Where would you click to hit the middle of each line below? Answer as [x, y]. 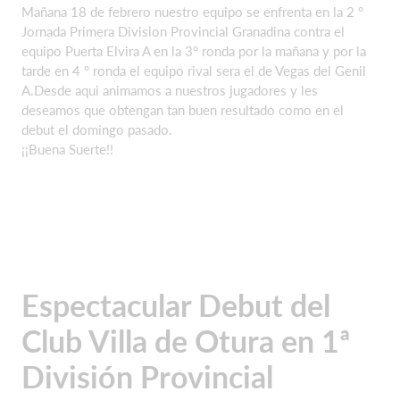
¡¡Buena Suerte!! [69, 149]
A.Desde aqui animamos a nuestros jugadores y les [170, 90]
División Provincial [147, 376]
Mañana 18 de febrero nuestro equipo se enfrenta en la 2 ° [192, 11]
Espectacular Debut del [176, 305]
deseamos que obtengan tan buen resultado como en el [183, 109]
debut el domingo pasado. [100, 129]
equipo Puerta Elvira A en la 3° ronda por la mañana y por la [194, 50]
